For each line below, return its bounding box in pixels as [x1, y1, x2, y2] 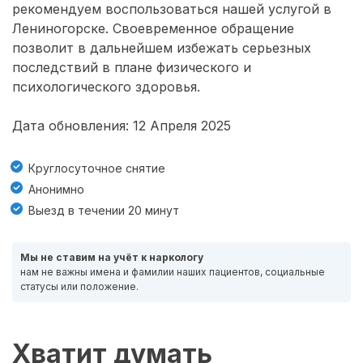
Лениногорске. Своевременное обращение [12, 19, 294, 36]
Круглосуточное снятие [28, 160, 165, 175]
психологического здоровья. [12, 78, 200, 95]
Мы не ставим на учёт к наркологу [20, 250, 203, 263]
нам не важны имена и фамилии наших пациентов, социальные [20, 265, 325, 278]
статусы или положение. [20, 280, 139, 293]
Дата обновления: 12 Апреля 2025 [12, 117, 231, 134]
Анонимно [28, 181, 84, 196]
